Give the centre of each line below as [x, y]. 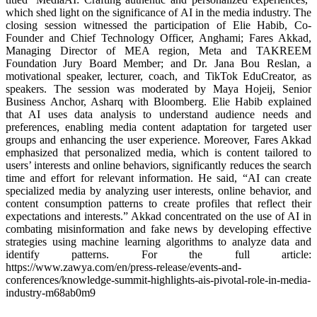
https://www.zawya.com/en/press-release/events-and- [123, 267]
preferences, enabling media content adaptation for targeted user [158, 127]
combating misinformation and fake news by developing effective [158, 229]
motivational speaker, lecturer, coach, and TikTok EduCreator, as [158, 76]
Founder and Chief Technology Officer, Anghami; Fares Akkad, [158, 38]
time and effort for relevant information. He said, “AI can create [158, 178]
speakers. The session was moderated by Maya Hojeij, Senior [158, 88]
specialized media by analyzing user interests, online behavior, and [158, 190]
